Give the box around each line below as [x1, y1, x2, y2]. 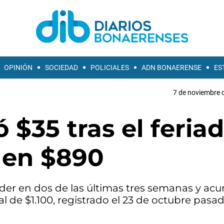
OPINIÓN [4, 63, 32, 71]
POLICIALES [90, 63, 129, 71]
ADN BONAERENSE [141, 63, 201, 71]
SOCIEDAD [45, 63, 78, 71]
